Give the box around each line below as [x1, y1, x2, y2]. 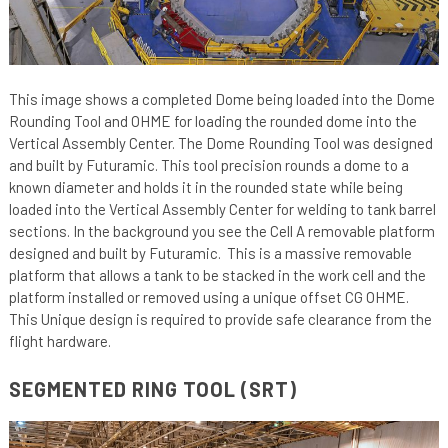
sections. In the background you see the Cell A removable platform [8, 221, 435, 240]
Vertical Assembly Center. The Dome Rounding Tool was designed [8, 133, 433, 152]
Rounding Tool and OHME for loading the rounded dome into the [8, 111, 417, 130]
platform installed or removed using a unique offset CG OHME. [8, 287, 409, 306]
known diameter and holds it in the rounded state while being [8, 177, 403, 196]
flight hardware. [8, 331, 111, 350]
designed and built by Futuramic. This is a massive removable [8, 243, 412, 262]
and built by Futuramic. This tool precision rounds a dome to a [8, 155, 409, 174]
